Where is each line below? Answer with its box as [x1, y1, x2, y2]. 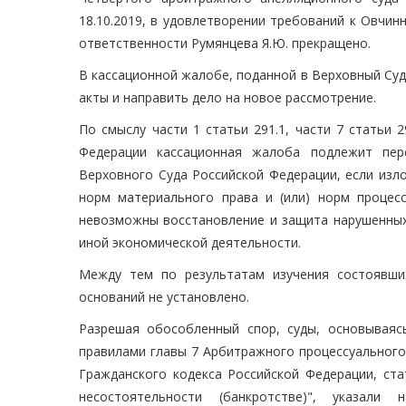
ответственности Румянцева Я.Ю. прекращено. [79, 34, 371, 53]
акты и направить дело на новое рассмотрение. [79, 89, 376, 107]
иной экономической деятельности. [79, 234, 301, 252]
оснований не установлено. [79, 288, 249, 306]
